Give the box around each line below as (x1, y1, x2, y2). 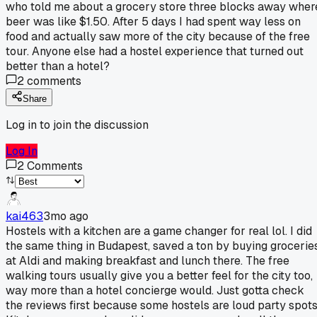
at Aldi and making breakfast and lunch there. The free (6, 253, 289, 268)
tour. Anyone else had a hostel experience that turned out (6, 43, 304, 59)
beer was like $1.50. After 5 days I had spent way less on (6, 13, 301, 29)
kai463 (6, 208, 43, 224)
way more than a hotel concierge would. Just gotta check (6, 282, 304, 298)
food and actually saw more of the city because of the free (6, 28, 310, 44)
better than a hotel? (6, 58, 110, 74)
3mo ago (43, 208, 88, 224)
